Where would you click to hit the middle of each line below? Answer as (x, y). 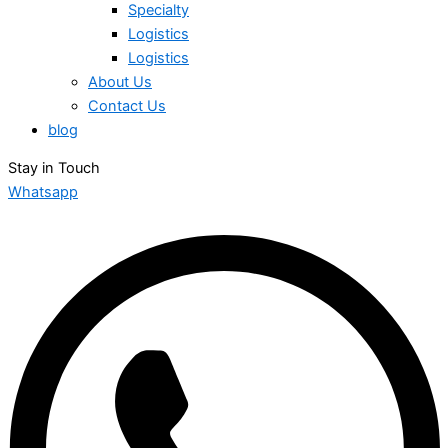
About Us (120, 81)
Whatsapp (43, 192)
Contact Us (127, 105)
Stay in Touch (54, 168)
